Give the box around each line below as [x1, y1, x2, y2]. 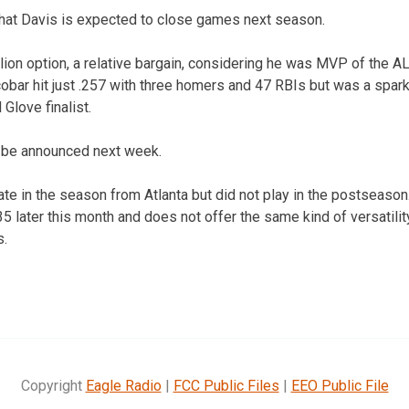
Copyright [20, 376, 86, 394]
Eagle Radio [85, 376, 162, 394]
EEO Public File [290, 376, 389, 394]
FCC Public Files [173, 376, 279, 394]
